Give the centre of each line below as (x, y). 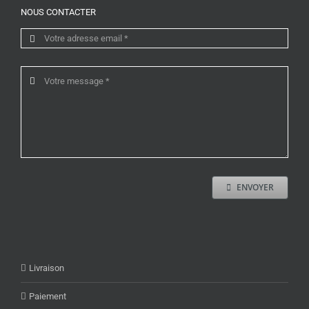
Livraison (47, 268)
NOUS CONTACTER (58, 12)
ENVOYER (255, 188)
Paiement (48, 297)
